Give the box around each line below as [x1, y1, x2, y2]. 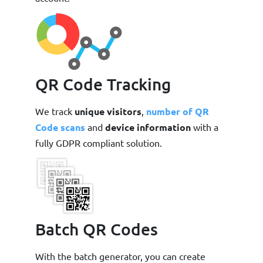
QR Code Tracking [35, 73, 171, 94]
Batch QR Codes [35, 218, 158, 239]
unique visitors [75, 104, 141, 117]
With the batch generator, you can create [35, 249, 205, 262]
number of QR [146, 104, 209, 117]
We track [35, 104, 75, 117]
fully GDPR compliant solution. [35, 136, 162, 149]
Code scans [35, 120, 85, 133]
